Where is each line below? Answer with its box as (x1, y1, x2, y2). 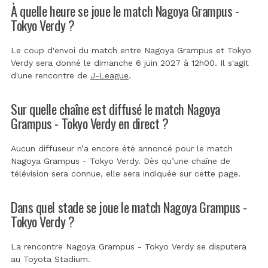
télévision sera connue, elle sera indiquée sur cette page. (11, 168, 240, 178)
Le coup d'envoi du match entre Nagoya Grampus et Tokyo (11, 45, 251, 55)
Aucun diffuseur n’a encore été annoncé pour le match (11, 143, 233, 153)
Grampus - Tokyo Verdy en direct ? (11, 112, 169, 133)
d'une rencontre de (11, 70, 90, 80)
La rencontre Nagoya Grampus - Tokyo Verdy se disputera (11, 241, 246, 251)
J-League (90, 70, 129, 80)
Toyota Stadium (23, 254, 88, 264)
